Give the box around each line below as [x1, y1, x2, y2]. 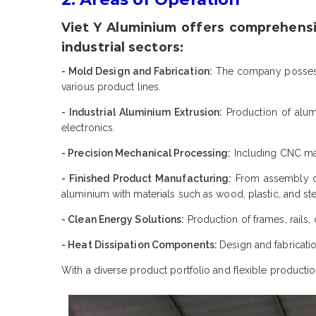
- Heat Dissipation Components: [61, 239, 220, 251]
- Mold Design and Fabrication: [61, 66, 212, 78]
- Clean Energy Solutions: [61, 214, 185, 226]
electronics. [61, 122, 116, 134]
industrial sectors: [61, 39, 183, 55]
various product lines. [61, 81, 162, 93]
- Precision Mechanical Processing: [61, 147, 231, 159]
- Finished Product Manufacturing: [61, 173, 232, 185]
